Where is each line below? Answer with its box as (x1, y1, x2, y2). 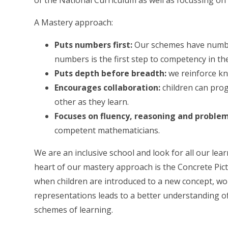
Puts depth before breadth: (54, 68, 167, 79)
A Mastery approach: (34, 17, 113, 28)
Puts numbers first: (54, 39, 133, 51)
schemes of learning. (34, 204, 113, 216)
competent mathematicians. (54, 125, 160, 136)
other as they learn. (54, 96, 129, 108)
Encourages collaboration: (54, 82, 161, 94)
